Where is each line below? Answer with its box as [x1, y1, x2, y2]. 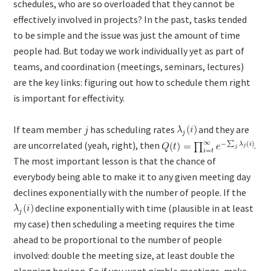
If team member [13, 123, 84, 135]
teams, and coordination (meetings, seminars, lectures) [13, 60, 244, 73]
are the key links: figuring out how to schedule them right [13, 76, 251, 88]
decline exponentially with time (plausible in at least [33, 201, 254, 214]
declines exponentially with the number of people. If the [13, 186, 247, 198]
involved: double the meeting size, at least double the [13, 249, 235, 261]
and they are [197, 123, 250, 135]
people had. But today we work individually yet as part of [13, 44, 245, 57]
